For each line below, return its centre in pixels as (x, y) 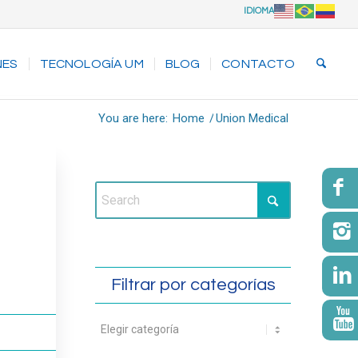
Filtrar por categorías (193, 285)
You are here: (133, 118)
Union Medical (253, 118)
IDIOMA (259, 10)
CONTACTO (259, 64)
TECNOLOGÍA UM (91, 64)
